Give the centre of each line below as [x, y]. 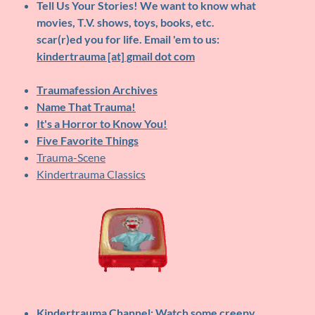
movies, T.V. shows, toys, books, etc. [125, 22]
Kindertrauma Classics [91, 174]
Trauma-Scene [71, 157]
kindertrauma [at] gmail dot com [115, 56]
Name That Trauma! [86, 107]
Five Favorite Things [87, 141]
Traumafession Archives [97, 90]
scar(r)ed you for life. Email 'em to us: [128, 39]
